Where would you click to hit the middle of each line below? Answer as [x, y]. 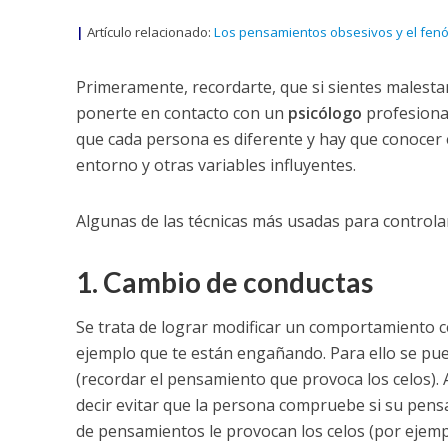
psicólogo [324, 113]
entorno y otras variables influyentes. [215, 165]
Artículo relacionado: [148, 32]
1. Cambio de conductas [224, 282]
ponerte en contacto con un [181, 113]
